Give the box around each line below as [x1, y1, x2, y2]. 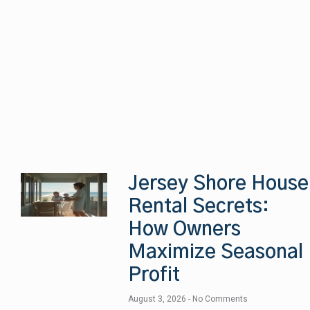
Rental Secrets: [128, 197, 270, 217]
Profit [128, 266, 181, 286]
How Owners [128, 220, 241, 240]
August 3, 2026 [128, 294, 189, 304]
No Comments [190, 294, 248, 304]
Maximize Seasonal [128, 243, 304, 263]
